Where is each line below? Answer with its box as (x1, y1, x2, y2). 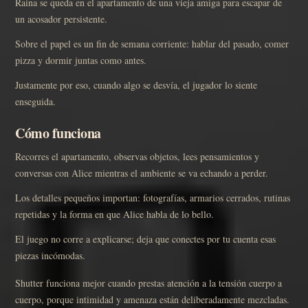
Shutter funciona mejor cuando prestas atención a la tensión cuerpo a (15, 276, 282, 289)
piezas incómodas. (15, 248, 85, 262)
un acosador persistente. (15, 12, 107, 25)
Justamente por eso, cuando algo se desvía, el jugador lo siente (15, 78, 257, 91)
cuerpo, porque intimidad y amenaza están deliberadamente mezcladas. (15, 292, 289, 306)
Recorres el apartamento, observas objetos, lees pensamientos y (15, 149, 259, 163)
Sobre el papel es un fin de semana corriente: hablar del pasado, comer (15, 36, 289, 50)
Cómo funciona (15, 122, 101, 143)
